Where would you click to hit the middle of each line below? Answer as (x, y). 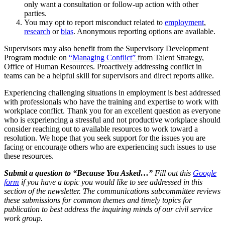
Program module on (36, 58)
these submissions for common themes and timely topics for (98, 200)
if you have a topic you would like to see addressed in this (111, 182)
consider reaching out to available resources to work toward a (101, 129)
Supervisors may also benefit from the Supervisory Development (106, 48)
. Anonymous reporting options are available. (144, 31)
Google (205, 173)
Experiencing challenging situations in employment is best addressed (112, 93)
